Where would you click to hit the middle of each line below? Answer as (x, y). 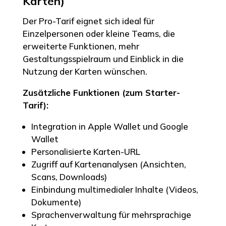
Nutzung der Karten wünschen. (85, 71)
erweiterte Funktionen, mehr (81, 46)
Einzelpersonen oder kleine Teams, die (99, 33)
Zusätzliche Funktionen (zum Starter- (101, 92)
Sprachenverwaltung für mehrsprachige (111, 214)
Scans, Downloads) (69, 177)
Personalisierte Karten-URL (86, 151)
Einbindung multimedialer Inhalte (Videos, (115, 189)
